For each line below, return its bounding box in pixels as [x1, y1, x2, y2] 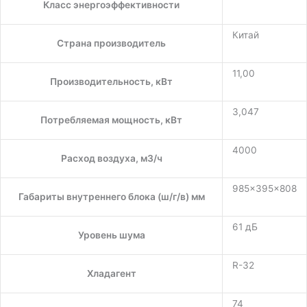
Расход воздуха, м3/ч [60, 152, 162, 164]
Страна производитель [57, 37, 166, 49]
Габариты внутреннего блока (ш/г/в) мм [18, 191, 205, 202]
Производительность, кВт [50, 75, 173, 87]
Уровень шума [77, 229, 145, 241]
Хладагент [86, 267, 136, 279]
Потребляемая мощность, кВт [40, 114, 182, 125]
